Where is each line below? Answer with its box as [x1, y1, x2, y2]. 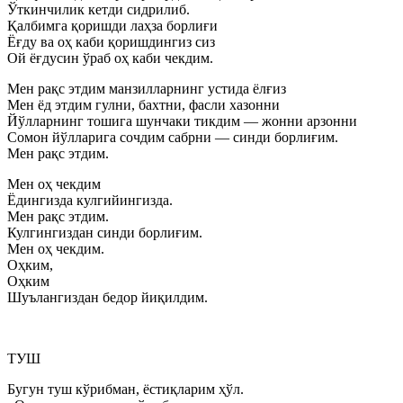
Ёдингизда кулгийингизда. [7, 193, 173, 208]
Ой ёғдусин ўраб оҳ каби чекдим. [7, 50, 213, 66]
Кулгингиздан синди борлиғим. [7, 225, 202, 240]
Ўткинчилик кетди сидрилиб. [7, 2, 190, 17]
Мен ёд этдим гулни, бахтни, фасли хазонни [7, 97, 280, 112]
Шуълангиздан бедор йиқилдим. [7, 290, 208, 305]
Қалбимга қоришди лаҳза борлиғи [7, 18, 218, 33]
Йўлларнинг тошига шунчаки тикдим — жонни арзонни [7, 113, 357, 129]
